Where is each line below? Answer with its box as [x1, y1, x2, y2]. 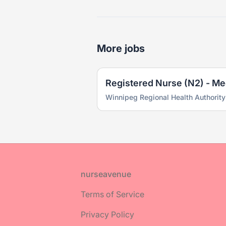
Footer [16, 168, 40, 179]
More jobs [97, 42, 145, 54]
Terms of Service [81, 189, 144, 199]
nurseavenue [81, 169, 131, 179]
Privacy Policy [81, 209, 134, 219]
